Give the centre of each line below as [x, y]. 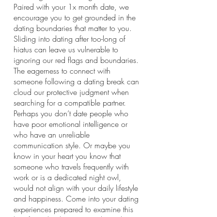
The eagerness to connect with [63, 71]
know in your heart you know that [68, 156]
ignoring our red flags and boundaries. [77, 60]
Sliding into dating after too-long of [71, 39]
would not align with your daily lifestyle [77, 188]
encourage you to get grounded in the [76, 17]
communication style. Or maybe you [73, 145]
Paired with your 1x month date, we [72, 7]
